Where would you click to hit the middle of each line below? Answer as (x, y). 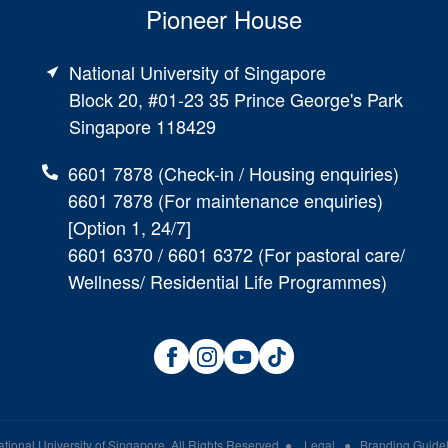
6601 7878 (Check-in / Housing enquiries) (233, 173)
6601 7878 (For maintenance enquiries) (225, 200)
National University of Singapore (197, 72)
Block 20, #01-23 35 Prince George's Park (235, 99)
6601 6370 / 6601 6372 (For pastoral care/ (236, 254)
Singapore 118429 (142, 126)
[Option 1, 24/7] (129, 227)
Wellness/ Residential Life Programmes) (227, 281)
